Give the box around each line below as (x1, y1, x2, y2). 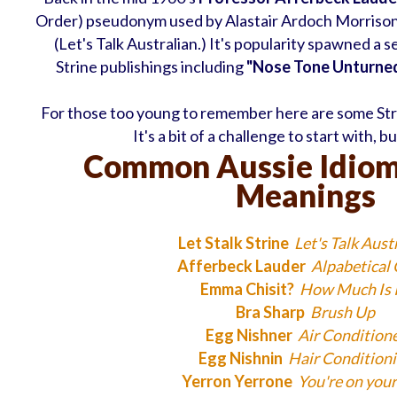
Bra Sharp (236, 302, 305, 323)
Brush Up (310, 302, 375, 323)
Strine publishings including (55, 57, 246, 77)
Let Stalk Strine (177, 233, 289, 253)
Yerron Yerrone (181, 371, 292, 392)
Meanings (235, 176, 376, 214)
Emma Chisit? (199, 279, 294, 300)
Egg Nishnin (198, 348, 283, 369)
